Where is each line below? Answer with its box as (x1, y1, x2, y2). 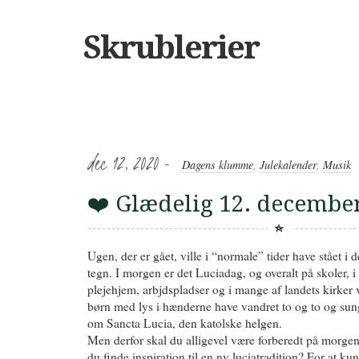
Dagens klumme (182, 157, 253, 172)
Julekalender (260, 157, 317, 172)
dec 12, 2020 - (87, 151, 175, 176)
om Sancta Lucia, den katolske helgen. (87, 315, 282, 331)
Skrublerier (83, 29, 259, 67)
